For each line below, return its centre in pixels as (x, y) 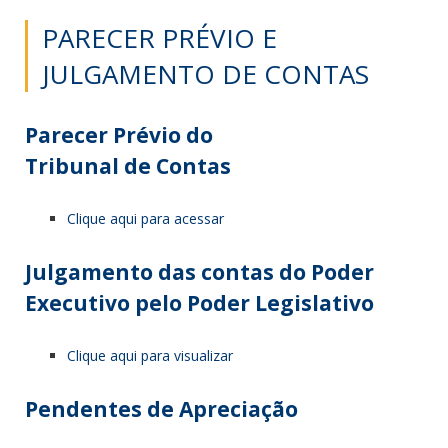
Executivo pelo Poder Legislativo (199, 302)
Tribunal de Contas (128, 166)
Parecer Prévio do (119, 135)
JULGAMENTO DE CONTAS (205, 74)
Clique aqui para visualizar (150, 355)
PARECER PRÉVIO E (159, 38)
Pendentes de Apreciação (161, 408)
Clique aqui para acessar (145, 218)
